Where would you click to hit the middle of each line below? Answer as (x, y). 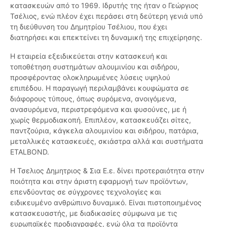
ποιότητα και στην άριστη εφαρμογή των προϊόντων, (99, 181)
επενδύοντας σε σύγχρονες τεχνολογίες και (86, 192)
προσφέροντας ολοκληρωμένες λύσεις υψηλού (90, 78)
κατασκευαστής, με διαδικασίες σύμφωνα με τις (94, 213)
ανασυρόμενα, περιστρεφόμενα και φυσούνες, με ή (98, 109)
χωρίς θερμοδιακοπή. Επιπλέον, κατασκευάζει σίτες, (101, 120)
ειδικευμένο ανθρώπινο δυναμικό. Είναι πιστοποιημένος (106, 203)
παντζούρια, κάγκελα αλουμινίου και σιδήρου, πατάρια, (104, 131)
